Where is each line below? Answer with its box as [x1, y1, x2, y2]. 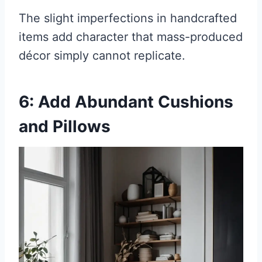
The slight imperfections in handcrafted [19, 11, 237, 26]
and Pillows [19, 116, 111, 137]
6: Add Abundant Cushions [19, 92, 233, 112]
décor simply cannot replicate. [19, 49, 185, 63]
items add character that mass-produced [19, 30, 243, 44]
